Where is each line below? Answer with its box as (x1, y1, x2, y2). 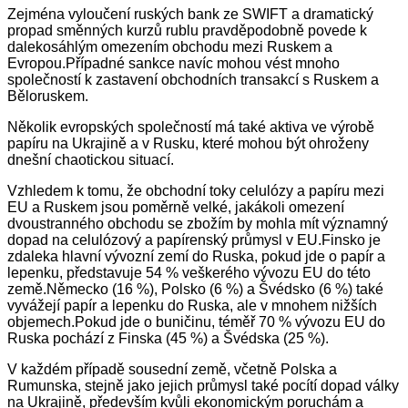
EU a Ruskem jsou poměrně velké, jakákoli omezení (7, 199, 344, 215)
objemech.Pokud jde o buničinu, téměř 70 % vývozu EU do (7, 313, 385, 330)
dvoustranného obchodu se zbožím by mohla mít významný (7, 215, 388, 231)
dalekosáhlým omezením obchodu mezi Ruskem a (7, 38, 332, 55)
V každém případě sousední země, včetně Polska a (7, 361, 337, 377)
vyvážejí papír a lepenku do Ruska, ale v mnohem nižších (7, 297, 377, 313)
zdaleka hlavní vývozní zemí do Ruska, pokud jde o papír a (7, 248, 385, 264)
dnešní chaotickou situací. (7, 151, 174, 168)
